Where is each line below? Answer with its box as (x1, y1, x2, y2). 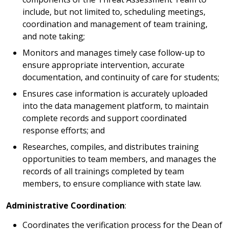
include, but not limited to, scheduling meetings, (22, 6, 205, 17)
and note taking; (22, 31, 85, 42)
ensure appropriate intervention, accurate (22, 59, 185, 71)
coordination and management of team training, (22, 18, 208, 30)
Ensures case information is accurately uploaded (22, 88, 208, 99)
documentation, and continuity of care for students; (22, 72, 219, 83)
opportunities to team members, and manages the (22, 153, 216, 165)
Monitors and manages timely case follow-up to (22, 47, 205, 58)
